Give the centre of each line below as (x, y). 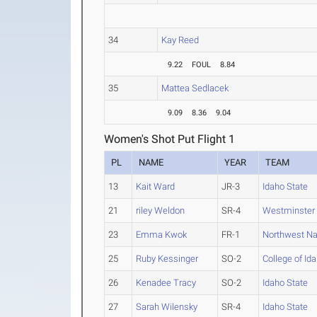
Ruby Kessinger (167, 259)
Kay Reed (180, 40)
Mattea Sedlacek (195, 88)
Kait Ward (156, 186)
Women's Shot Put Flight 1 (170, 139)
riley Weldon (161, 211)
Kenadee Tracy (166, 283)
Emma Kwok (162, 235)
